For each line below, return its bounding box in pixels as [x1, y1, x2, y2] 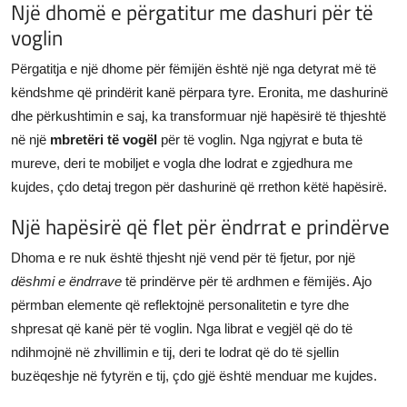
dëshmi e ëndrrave [11, 273, 122, 289]
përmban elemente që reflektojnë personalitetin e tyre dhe [11, 296, 349, 313]
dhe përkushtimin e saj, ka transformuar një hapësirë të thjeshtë [11, 107, 386, 124]
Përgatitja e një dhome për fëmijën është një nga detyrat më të [11, 60, 376, 76]
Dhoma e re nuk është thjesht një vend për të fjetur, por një [11, 249, 355, 265]
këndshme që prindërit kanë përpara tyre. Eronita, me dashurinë [11, 84, 388, 100]
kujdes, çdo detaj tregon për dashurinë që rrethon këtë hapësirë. [11, 178, 387, 194]
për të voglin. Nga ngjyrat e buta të [157, 131, 362, 147]
